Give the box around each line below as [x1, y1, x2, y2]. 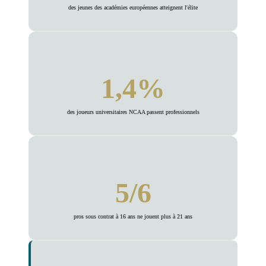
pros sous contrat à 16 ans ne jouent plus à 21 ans [74, 213, 192, 220]
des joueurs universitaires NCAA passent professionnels [66, 108, 199, 115]
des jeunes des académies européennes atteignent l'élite [68, 4, 198, 11]
